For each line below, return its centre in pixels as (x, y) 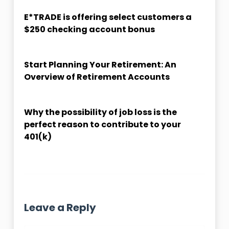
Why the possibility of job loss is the (100, 112)
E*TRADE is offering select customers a (108, 17)
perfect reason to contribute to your (102, 124)
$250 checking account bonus (89, 29)
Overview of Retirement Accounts (97, 77)
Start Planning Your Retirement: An (100, 64)
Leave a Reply (60, 207)
